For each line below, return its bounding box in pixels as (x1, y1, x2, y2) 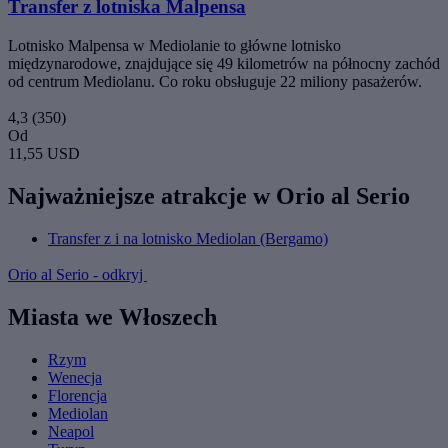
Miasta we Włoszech (8, 303, 217, 330)
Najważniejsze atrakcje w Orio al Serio (8, 182, 410, 209)
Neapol (48, 422, 94, 440)
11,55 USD (8, 145, 80, 163)
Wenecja (48, 368, 102, 386)
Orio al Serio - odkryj (8, 265, 147, 283)
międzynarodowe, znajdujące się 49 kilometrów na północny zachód (8, 55, 440, 73)
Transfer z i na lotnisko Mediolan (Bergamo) (48, 229, 328, 247)
